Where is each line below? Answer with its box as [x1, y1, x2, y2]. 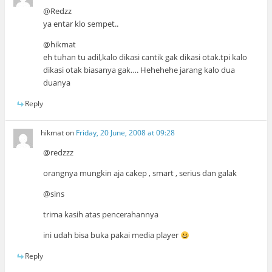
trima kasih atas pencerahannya [43, 209, 159, 220]
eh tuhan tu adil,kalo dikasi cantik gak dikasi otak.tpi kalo [43, 52, 248, 63]
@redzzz [43, 147, 74, 158]
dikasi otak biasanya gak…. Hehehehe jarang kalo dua [43, 64, 236, 76]
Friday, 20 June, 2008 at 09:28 [76, 127, 175, 138]
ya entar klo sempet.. [43, 18, 119, 30]
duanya [43, 77, 71, 89]
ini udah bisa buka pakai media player [43, 229, 181, 241]
